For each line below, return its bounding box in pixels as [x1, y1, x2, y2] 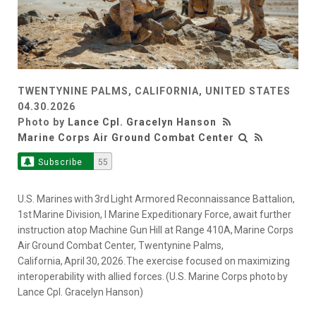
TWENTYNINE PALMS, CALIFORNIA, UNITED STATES [18, 85, 291, 97]
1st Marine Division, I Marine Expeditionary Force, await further [18, 209, 291, 221]
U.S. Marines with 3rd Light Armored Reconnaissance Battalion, [18, 193, 295, 205]
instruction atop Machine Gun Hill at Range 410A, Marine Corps [18, 224, 293, 236]
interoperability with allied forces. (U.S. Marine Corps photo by [18, 271, 288, 283]
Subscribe [37, 157, 83, 168]
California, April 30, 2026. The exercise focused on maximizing [18, 255, 290, 267]
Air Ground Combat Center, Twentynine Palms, [18, 240, 224, 252]
